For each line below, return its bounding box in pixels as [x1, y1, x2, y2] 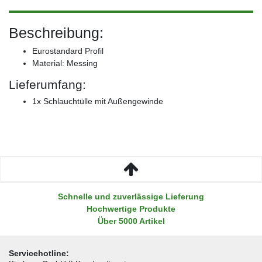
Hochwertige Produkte [87, 204, 175, 213]
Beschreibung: [9, 24, 104, 41]
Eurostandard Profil [32, 46, 104, 56]
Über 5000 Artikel [97, 216, 165, 226]
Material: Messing [32, 58, 98, 68]
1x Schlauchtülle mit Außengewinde [32, 96, 163, 106]
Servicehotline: [9, 248, 69, 258]
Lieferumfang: [9, 77, 86, 91]
